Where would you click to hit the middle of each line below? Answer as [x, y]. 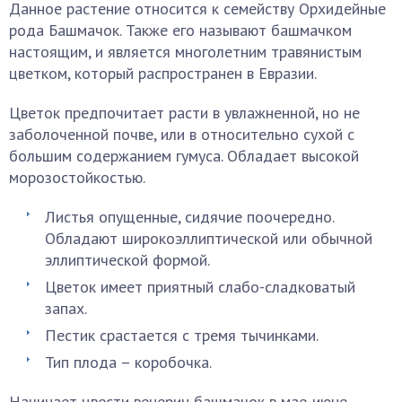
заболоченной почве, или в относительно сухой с [182, 134]
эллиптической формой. [127, 260]
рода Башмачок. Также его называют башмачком [180, 30]
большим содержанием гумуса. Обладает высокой [184, 156]
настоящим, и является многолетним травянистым [185, 52]
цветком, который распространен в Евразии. [163, 73]
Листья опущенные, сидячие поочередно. [189, 217]
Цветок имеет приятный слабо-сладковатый [200, 287]
